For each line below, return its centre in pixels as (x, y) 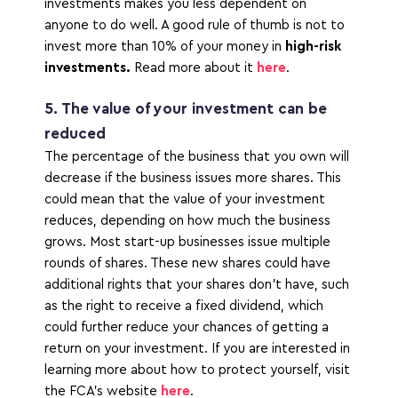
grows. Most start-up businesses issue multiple (187, 242)
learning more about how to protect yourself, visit (197, 370)
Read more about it (194, 68)
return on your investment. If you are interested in (197, 349)
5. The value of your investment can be (186, 109)
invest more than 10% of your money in (165, 47)
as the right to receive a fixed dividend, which (184, 306)
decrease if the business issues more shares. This (193, 178)
